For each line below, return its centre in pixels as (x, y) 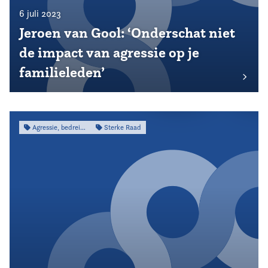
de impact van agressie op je (109, 53)
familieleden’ (62, 72)
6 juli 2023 (40, 13)
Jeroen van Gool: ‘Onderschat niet (127, 33)
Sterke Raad (121, 127)
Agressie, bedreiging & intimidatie (55, 127)
